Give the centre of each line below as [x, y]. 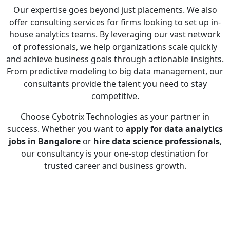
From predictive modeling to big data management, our [115, 71]
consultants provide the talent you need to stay [115, 84]
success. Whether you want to [66, 129]
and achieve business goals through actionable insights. [115, 59]
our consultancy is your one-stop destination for [115, 154]
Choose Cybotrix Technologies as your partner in [115, 117]
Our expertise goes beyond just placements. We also [115, 10]
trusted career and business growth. [115, 166]
